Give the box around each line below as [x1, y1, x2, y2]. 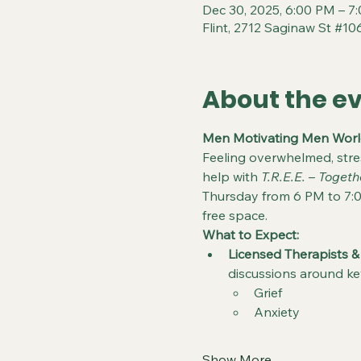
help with [201, 168, 261, 185]
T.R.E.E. [260, 168, 305, 185]
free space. [201, 207, 268, 223]
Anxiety [253, 304, 300, 320]
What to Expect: [201, 226, 299, 243]
